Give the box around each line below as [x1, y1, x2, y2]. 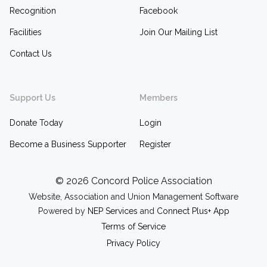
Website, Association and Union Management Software [29, 192, 238, 201]
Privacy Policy [107, 238, 160, 248]
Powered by [38, 206, 88, 216]
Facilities [10, 27, 42, 37]
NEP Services [87, 206, 138, 216]
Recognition [10, 6, 56, 15]
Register [139, 139, 171, 149]
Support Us [10, 93, 55, 103]
